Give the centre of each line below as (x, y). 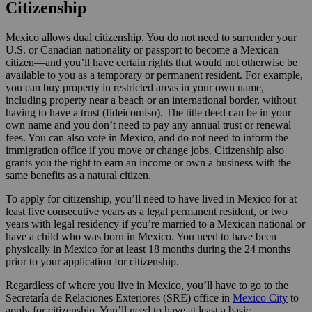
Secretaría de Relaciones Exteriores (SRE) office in (119, 298)
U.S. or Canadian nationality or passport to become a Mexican (142, 50)
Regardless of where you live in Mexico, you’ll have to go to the (147, 286)
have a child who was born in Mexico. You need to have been (141, 237)
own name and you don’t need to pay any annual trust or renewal (148, 125)
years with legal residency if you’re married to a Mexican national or (155, 224)
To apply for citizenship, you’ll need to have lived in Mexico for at (151, 199)
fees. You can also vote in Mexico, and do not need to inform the (147, 138)
